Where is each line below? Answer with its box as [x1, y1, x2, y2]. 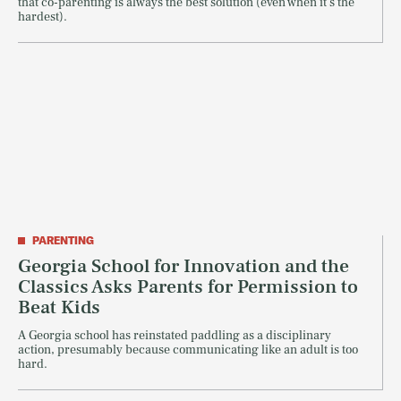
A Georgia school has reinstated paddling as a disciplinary [18, 328, 331, 345]
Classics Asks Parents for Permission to [18, 274, 358, 300]
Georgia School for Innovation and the [18, 253, 349, 279]
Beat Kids [18, 294, 100, 320]
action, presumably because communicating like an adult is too [18, 342, 358, 359]
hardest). [18, 9, 67, 26]
